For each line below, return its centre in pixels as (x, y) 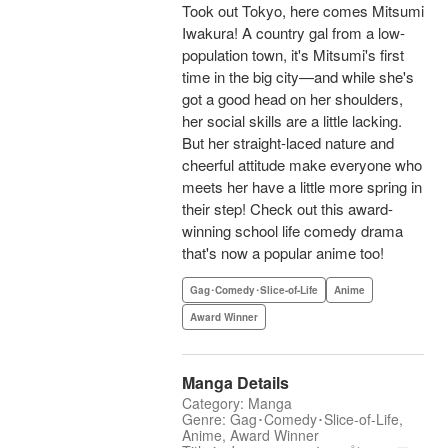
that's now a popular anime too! (283, 253)
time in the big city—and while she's (298, 77)
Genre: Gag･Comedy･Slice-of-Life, (292, 419)
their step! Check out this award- (287, 209)
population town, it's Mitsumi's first (293, 55)
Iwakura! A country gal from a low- (293, 33)
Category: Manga (237, 403)
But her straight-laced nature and (288, 143)
